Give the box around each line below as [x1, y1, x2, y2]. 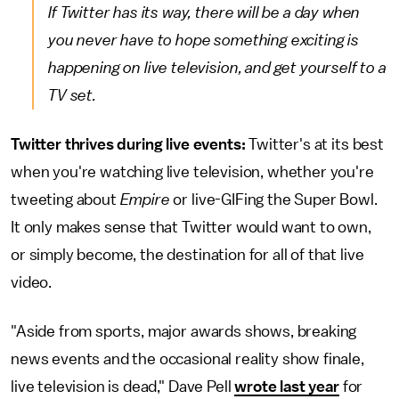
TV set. [48, 87, 96, 103]
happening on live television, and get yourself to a [48, 60, 387, 76]
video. [11, 274, 53, 290]
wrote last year [234, 379, 339, 395]
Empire [119, 191, 170, 208]
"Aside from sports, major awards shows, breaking [11, 323, 357, 339]
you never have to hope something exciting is [48, 32, 359, 48]
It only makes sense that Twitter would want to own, [11, 219, 371, 235]
